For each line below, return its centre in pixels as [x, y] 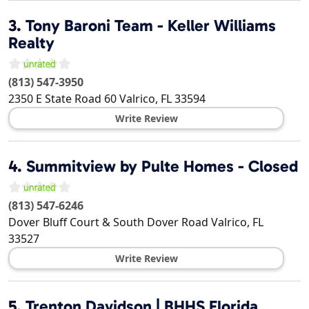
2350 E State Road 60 [62, 99]
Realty [31, 43]
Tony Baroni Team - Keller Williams [151, 26]
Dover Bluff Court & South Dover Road [108, 222]
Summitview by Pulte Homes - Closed [162, 167]
